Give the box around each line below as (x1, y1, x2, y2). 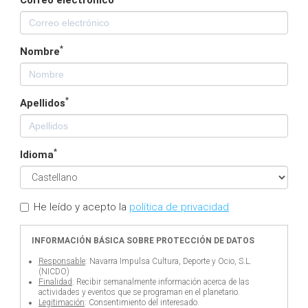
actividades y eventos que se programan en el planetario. (38, 287, 240, 297)
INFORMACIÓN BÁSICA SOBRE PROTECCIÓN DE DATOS (32, 235, 254, 245)
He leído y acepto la (34, 200, 129, 213)
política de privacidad (129, 200, 229, 213)
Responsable (38, 256, 85, 266)
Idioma (20, 148, 54, 161)
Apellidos (20, 97, 65, 109)
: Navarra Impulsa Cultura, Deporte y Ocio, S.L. (85, 256, 252, 266)
